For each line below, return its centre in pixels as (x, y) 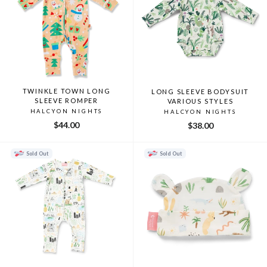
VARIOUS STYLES (200, 101)
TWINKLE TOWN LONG (66, 91)
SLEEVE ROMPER (66, 100)
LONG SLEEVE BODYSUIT (200, 91)
